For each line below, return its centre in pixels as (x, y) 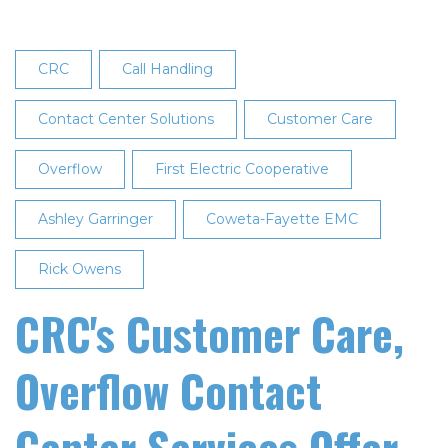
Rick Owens (79, 269)
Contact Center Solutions (126, 119)
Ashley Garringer (95, 219)
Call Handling (167, 69)
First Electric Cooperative (242, 169)
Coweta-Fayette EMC (282, 219)
